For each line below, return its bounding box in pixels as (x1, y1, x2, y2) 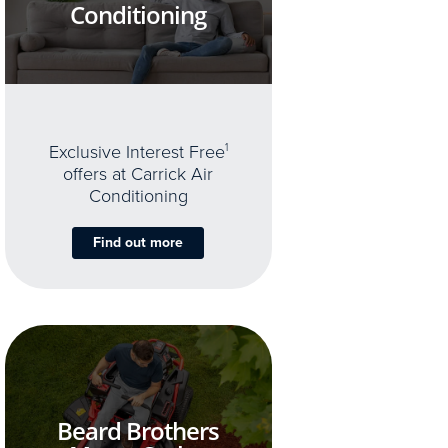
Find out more (93, 232, 184, 254)
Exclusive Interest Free (48, 139, 225, 166)
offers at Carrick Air (63, 161, 214, 188)
